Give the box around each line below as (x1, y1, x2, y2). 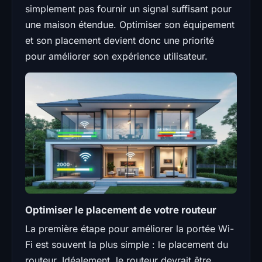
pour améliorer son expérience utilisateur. (25, 50, 208, 62)
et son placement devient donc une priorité (25, 34, 214, 46)
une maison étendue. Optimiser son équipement (25, 18, 235, 30)
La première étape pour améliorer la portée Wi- (25, 222, 234, 235)
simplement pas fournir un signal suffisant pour (25, 2, 232, 15)
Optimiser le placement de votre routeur (25, 204, 216, 216)
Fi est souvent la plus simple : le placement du (25, 238, 228, 250)
